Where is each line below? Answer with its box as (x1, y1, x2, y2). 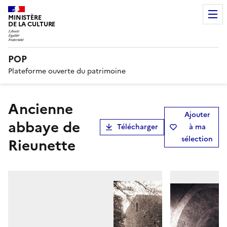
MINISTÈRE (8, 13, 42, 22)
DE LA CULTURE (8, 19, 56, 29)
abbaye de (8, 116, 80, 138)
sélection (181, 133, 213, 144)
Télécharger (117, 121, 158, 132)
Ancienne (8, 98, 19, 120)
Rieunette (8, 134, 75, 156)
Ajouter (184, 109, 210, 120)
